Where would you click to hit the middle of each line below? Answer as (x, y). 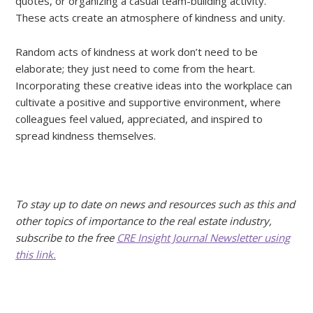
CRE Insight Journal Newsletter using (203, 237)
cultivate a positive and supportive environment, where (148, 102)
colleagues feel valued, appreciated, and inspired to (139, 118)
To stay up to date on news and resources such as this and (155, 204)
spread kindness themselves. (87, 135)
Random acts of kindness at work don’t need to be (137, 51)
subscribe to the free (66, 237)
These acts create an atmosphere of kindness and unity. (150, 17)
